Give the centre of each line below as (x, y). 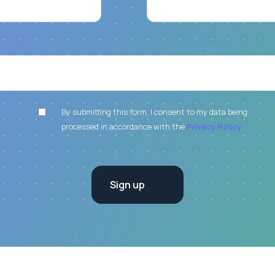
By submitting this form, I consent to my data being (154, 112)
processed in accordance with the (124, 126)
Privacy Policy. (215, 126)
